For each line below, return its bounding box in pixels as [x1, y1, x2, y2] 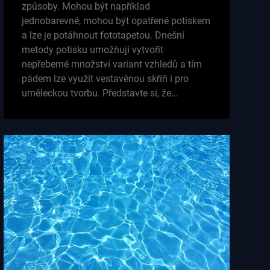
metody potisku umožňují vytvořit [21, 44, 163, 56]
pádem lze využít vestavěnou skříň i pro [21, 73, 189, 85]
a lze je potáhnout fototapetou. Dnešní [21, 30, 184, 42]
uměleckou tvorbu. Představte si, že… [21, 87, 178, 99]
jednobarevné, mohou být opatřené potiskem [21, 15, 210, 27]
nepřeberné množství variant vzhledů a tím [21, 58, 202, 71]
